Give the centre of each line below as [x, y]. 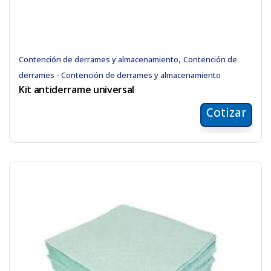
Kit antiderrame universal [77, 90]
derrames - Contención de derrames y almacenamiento [120, 75]
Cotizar [226, 113]
